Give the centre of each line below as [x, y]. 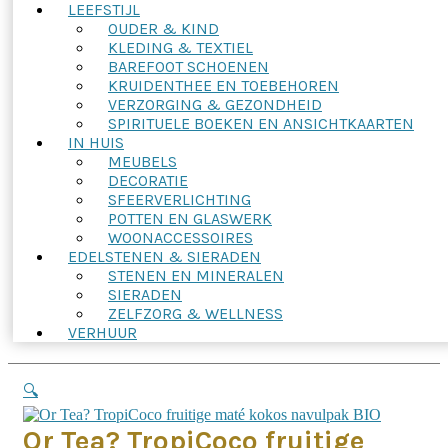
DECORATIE [148, 180]
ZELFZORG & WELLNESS [195, 313]
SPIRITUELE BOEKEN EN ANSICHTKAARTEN [261, 123]
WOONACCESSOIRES [180, 237]
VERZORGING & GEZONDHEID [215, 104]
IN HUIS [96, 142]
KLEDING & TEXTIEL [180, 47]
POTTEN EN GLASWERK [190, 218]
